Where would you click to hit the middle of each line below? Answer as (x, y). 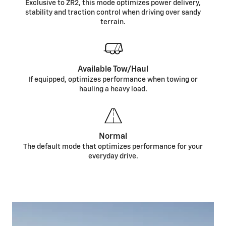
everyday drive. (113, 157)
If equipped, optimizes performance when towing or (113, 80)
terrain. (113, 22)
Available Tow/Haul (113, 70)
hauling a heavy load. (113, 90)
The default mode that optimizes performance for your (113, 147)
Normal (113, 137)
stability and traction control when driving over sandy (113, 13)
